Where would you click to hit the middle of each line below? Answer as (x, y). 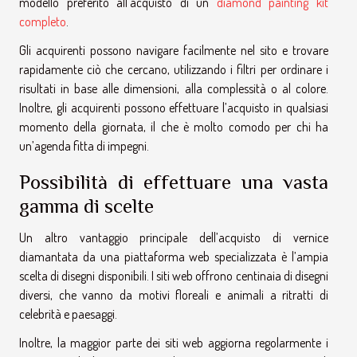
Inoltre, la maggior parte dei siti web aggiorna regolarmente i (174, 343)
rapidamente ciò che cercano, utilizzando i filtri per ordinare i (174, 70)
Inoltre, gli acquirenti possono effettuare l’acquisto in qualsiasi (174, 108)
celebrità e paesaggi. (68, 314)
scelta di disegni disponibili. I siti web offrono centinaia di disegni (174, 276)
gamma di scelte (86, 206)
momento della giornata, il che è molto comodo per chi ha (174, 127)
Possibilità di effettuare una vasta (174, 182)
